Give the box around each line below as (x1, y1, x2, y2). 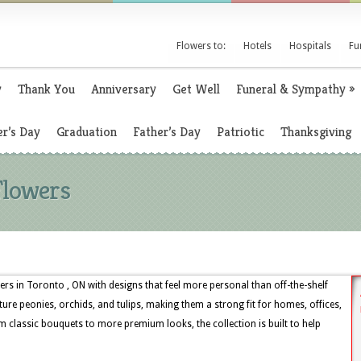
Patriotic (217, 123, 264, 140)
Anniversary (91, 81, 156, 98)
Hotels (243, 40, 272, 52)
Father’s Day (133, 123, 201, 140)
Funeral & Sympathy (236, 81, 346, 98)
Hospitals (289, 40, 331, 52)
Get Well (172, 81, 220, 98)
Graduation (56, 123, 117, 140)
